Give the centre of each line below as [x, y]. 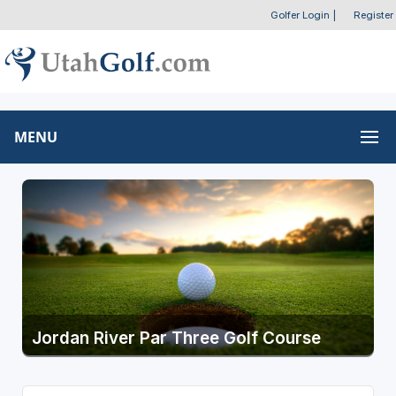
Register [373, 15]
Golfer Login [300, 15]
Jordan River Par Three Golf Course [176, 338]
